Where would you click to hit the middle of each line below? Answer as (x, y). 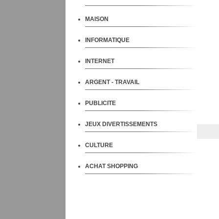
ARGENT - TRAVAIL (112, 82)
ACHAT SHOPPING (112, 166)
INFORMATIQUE (108, 40)
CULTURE (99, 145)
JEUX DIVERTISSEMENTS (121, 124)
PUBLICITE (101, 103)
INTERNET (100, 61)
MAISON (97, 19)
